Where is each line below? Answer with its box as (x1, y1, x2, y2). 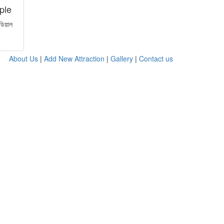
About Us (9, 53, 38, 63)
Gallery (110, 53, 133, 63)
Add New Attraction (44, 53, 104, 63)
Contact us (139, 53, 173, 63)
